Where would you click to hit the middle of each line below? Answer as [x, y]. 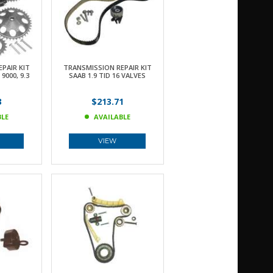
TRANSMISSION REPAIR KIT [107, 67]
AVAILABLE [112, 117]
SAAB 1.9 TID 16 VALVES [107, 75]
